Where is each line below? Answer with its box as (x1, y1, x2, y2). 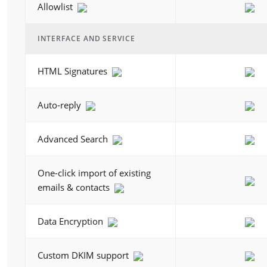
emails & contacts (38, 181, 112, 193)
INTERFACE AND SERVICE (38, 33, 136, 44)
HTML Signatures (38, 65, 110, 77)
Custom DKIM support (38, 249, 131, 261)
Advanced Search (38, 133, 110, 145)
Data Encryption (38, 215, 105, 227)
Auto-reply (38, 99, 83, 111)
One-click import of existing (38, 167, 151, 179)
